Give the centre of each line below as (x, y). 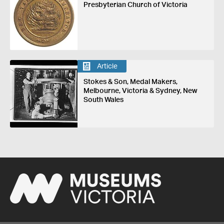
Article (107, 66)
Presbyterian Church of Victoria (135, 5)
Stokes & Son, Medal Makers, (130, 82)
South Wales (103, 100)
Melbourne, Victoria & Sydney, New (140, 91)
